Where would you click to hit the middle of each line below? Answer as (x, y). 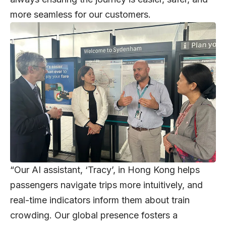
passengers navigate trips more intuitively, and (106, 185)
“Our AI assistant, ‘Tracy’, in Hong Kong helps (105, 170)
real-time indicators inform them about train (100, 200)
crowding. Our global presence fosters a (94, 215)
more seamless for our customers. (80, 15)
